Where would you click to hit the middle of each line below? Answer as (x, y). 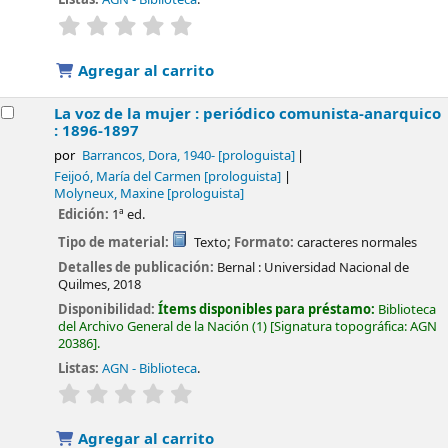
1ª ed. (129, 215)
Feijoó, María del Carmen (128, 176)
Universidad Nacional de (337, 267)
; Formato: (261, 243)
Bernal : (239, 267)
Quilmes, (84, 284)
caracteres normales (356, 243)
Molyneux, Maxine (109, 193)
